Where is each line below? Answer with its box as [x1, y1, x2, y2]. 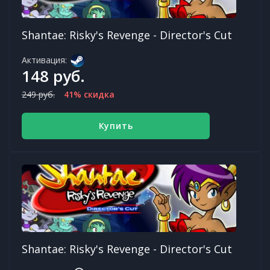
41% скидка [64, 88, 115, 100]
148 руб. [22, 64, 85, 87]
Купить [98, 119, 133, 131]
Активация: [22, 54, 67, 66]
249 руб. [22, 88, 55, 100]
